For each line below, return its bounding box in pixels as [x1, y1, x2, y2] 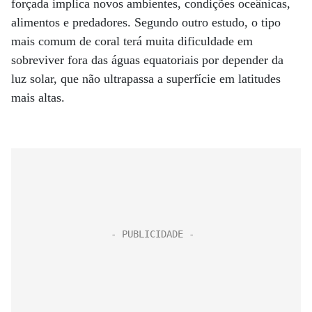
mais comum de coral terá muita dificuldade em [11, 34, 253, 48]
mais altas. [11, 91, 65, 104]
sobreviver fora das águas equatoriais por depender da [11, 53, 283, 67]
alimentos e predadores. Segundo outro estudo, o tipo [11, 15, 281, 29]
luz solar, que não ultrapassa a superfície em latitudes [11, 72, 281, 86]
